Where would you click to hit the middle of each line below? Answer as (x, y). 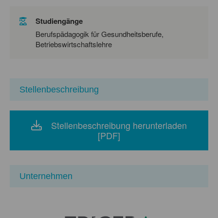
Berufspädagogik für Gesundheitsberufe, (100, 34)
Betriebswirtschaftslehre (74, 44)
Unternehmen (46, 176)
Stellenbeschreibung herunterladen (119, 125)
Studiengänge (59, 21)
